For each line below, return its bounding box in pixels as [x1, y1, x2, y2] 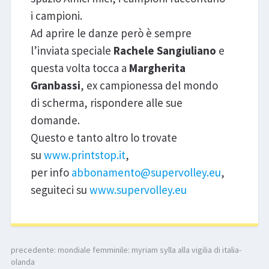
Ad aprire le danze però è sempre [30, 26, 192, 41]
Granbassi [30, 78, 80, 93]
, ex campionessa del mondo [80, 78, 218, 93]
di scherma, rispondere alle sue [30, 95, 183, 110]
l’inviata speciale [30, 43, 113, 58]
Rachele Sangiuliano [113, 43, 219, 58]
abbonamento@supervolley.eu [71, 165, 221, 180]
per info [30, 165, 71, 180]
